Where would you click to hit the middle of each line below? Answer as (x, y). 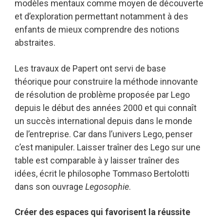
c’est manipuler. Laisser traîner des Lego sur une (108, 147)
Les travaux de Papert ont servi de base (90, 68)
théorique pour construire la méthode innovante (106, 81)
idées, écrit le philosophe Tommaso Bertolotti (102, 173)
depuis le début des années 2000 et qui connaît (106, 108)
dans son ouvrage (50, 186)
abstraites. (35, 43)
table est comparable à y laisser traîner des (97, 160)
